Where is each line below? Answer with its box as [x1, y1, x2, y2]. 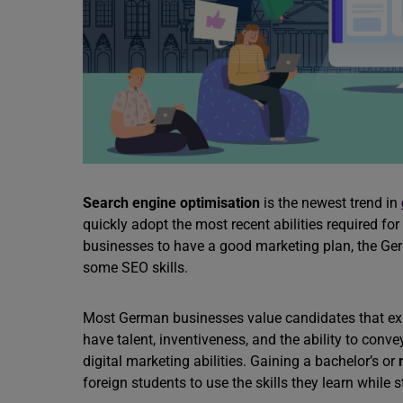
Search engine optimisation [83, 194, 260, 211]
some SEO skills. [83, 259, 188, 276]
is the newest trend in [260, 194, 401, 211]
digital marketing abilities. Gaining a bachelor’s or [83, 353, 399, 370]
